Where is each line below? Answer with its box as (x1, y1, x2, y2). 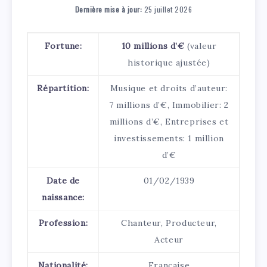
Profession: (38, 218, 88, 229)
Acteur (154, 234, 184, 246)
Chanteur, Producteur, (121, 218, 217, 229)
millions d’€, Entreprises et (109, 116, 229, 128)
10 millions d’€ (121, 41, 188, 52)
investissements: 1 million (114, 133, 224, 144)
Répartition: (37, 83, 89, 94)
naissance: (42, 192, 85, 203)
